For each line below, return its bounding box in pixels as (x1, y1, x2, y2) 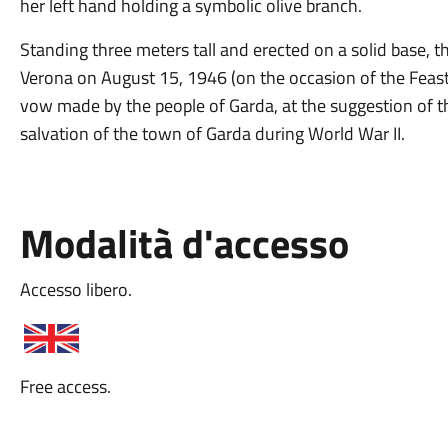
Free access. (19, 373, 111, 400)
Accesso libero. (19, 276, 132, 303)
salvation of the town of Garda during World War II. (19, 120, 405, 147)
